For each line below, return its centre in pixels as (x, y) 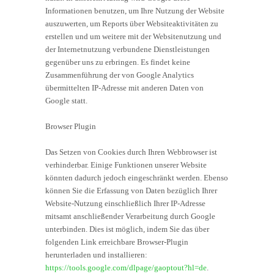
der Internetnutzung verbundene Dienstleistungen (128, 49)
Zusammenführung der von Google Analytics (120, 75)
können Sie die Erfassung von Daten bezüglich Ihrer (131, 190)
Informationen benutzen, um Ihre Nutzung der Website (135, 10)
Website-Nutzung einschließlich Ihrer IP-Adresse (125, 203)
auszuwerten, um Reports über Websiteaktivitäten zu (132, 23)
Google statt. (66, 100)
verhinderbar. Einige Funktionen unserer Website (126, 165)
